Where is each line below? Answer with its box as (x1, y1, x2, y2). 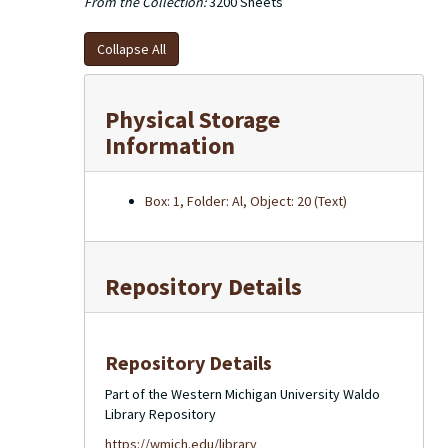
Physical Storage (105, 104, 280, 135)
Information (105, 130, 235, 161)
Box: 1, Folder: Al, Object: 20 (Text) (145, 192, 347, 210)
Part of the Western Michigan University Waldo (105, 385, 380, 403)
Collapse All (97, 40, 166, 58)
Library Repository (105, 405, 216, 423)
